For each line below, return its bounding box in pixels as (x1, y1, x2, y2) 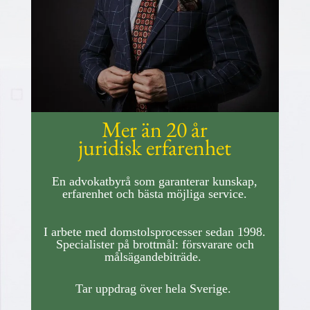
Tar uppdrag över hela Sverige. (75, 282, 232, 296)
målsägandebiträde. (104, 250, 206, 264)
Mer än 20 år (102, 115, 208, 145)
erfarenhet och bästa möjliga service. (62, 187, 248, 201)
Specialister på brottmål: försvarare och (55, 237, 254, 252)
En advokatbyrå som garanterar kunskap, (52, 174, 258, 189)
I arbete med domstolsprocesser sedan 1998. (44, 225, 266, 239)
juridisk (78, 133, 147, 163)
